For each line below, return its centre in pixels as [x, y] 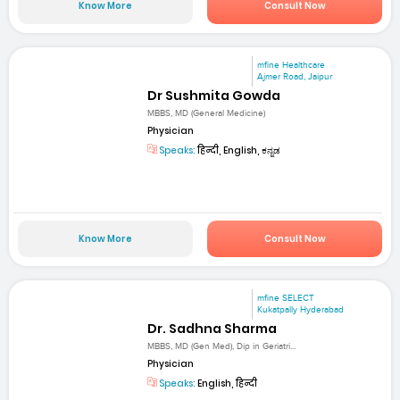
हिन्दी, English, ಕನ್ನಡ [238, 151]
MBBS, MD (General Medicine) [207, 114]
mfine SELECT [286, 298]
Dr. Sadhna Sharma [212, 328]
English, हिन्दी [227, 383]
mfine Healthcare [292, 65]
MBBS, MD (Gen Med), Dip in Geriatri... [222, 346]
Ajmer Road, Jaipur [295, 76]
